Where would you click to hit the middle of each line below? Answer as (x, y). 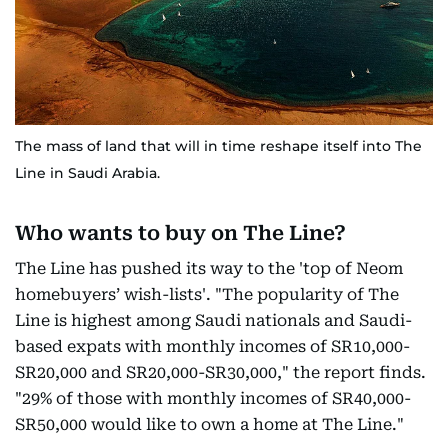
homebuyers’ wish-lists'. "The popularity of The (207, 295)
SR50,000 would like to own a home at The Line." (209, 425)
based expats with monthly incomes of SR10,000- (212, 347)
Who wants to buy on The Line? (180, 233)
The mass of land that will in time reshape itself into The (218, 146)
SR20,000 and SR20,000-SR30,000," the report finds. (220, 373)
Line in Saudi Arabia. (87, 173)
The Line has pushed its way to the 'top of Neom (209, 269)
